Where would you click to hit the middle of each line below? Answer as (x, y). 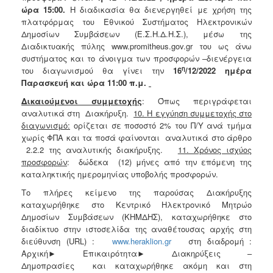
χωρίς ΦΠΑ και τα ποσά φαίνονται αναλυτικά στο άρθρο (136, 137)
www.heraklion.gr (141, 241)
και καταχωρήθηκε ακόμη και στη (168, 265)
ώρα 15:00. (46, 9)
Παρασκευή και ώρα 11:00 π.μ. (85, 82)
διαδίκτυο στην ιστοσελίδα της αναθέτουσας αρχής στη (136, 229)
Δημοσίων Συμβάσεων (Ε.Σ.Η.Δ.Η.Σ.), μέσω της (136, 34)
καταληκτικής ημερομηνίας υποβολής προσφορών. (120, 174)
